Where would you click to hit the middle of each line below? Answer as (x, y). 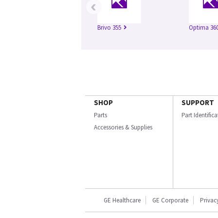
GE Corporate (170, 200)
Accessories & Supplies (123, 127)
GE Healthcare (122, 200)
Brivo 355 (109, 28)
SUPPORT (198, 103)
